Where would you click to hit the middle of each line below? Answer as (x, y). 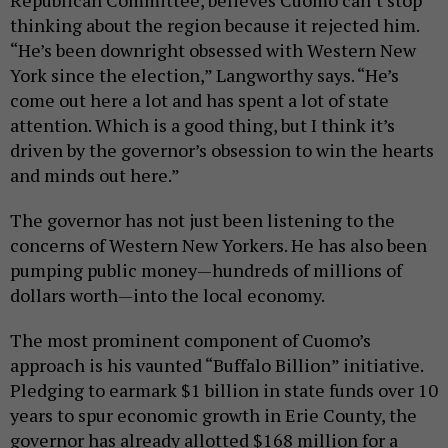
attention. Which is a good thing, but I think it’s (202, 124)
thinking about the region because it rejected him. (214, 24)
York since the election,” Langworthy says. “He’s (204, 74)
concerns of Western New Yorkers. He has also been (218, 244)
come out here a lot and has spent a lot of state (199, 99)
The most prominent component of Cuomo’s (190, 339)
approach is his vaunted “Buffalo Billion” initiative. (216, 364)
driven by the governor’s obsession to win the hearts (222, 149)
